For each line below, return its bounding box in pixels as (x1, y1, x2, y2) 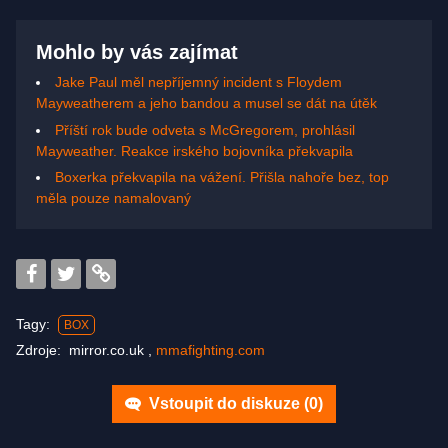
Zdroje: (16, 342, 69, 359)
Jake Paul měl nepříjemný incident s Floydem (55, 73, 342, 90)
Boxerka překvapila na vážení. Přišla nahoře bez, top (55, 169, 389, 186)
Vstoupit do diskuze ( (145, 395, 309, 413)
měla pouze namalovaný (36, 190, 191, 207)
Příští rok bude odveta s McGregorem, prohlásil (55, 121, 355, 138)
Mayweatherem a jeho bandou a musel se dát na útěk (36, 94, 377, 111)
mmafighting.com (156, 342, 265, 359)
